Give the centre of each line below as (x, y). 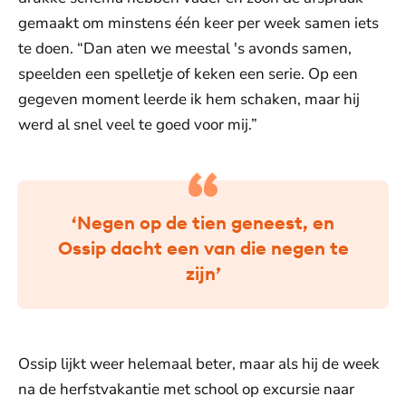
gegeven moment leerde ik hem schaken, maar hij (189, 100)
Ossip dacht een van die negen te (203, 248)
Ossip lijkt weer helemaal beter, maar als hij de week (199, 364)
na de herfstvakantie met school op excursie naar (186, 390)
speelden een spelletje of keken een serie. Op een (188, 74)
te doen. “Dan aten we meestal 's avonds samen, (185, 49)
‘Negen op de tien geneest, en (203, 223)
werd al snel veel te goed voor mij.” (138, 125)
